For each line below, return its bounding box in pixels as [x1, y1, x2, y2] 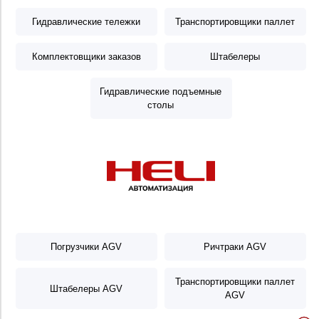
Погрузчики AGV [51, 241, 122, 252]
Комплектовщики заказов [32, 51, 141, 62]
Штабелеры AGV [50, 283, 123, 294]
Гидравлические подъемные [100, 86, 222, 97]
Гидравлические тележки [32, 16, 141, 27]
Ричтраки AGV [204, 241, 267, 252]
